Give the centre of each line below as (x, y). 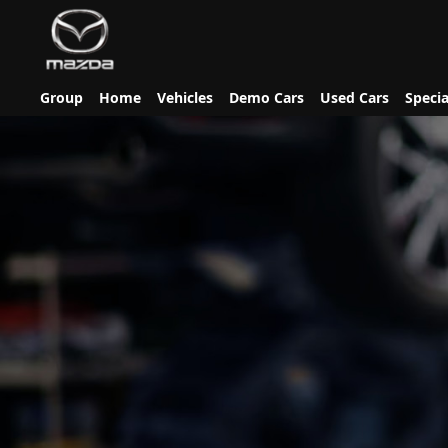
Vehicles (185, 97)
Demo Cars (266, 97)
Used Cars (354, 97)
